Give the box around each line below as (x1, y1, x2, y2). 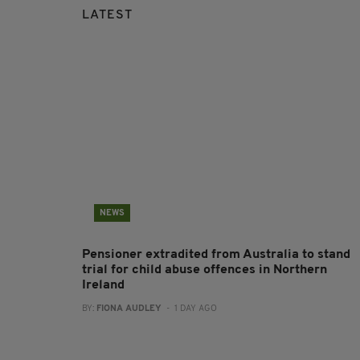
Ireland (82, 279, 125, 292)
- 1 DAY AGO (162, 305, 217, 314)
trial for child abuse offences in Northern (82, 264, 327, 277)
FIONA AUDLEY (96, 305, 162, 314)
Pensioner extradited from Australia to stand (82, 248, 350, 262)
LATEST (82, 9, 133, 22)
